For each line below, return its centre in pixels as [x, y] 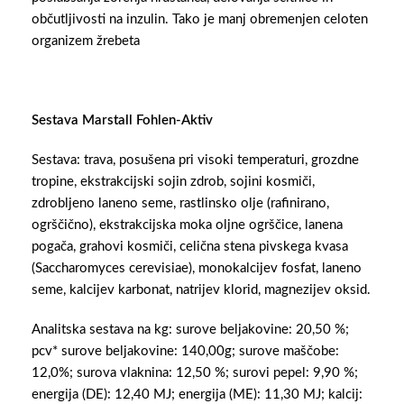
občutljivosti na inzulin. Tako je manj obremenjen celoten [200, 20]
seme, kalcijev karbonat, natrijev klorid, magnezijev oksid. [201, 290]
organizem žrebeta [86, 41]
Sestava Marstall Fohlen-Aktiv [122, 121]
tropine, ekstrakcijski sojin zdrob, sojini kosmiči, [173, 182]
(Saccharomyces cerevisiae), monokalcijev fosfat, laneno [197, 269]
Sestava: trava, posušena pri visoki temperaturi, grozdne [195, 161]
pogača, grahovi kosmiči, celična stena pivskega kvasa [190, 247]
